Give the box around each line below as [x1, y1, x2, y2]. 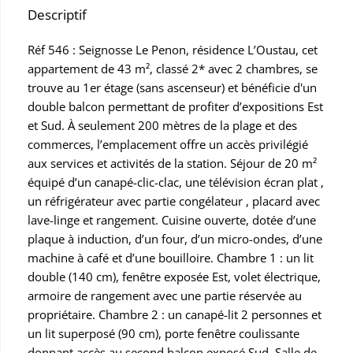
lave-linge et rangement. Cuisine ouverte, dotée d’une [28, 211, 316, 228]
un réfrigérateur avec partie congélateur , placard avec [28, 192, 320, 209]
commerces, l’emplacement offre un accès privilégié [28, 136, 308, 152]
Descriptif [28, 6, 87, 24]
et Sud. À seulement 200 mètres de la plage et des [28, 117, 297, 133]
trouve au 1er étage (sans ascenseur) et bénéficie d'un [28, 79, 317, 95]
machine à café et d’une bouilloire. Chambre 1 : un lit [28, 249, 314, 266]
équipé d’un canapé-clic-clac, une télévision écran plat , [28, 173, 324, 190]
